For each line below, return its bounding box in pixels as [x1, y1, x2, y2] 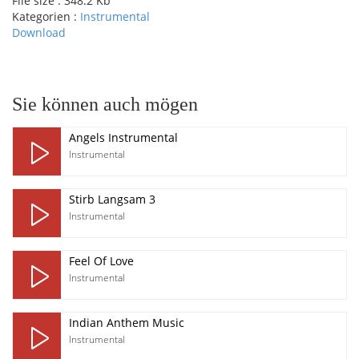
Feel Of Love [69, 253, 134, 268]
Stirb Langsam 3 [69, 192, 155, 207]
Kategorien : [12, 9, 80, 24]
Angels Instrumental [69, 130, 178, 145]
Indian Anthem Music [69, 315, 184, 330]
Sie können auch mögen [12, 94, 198, 115]
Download [12, 25, 66, 40]
